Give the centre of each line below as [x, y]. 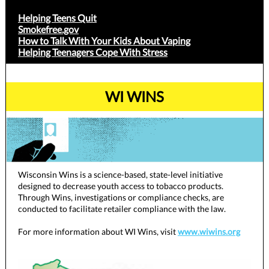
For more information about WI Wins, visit [98, 231]
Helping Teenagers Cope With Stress [93, 52]
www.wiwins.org [209, 231]
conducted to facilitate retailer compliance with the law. [123, 209]
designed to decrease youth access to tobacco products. [121, 186]
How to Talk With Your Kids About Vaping [104, 41]
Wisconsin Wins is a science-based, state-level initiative [120, 174]
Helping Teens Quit [57, 18]
